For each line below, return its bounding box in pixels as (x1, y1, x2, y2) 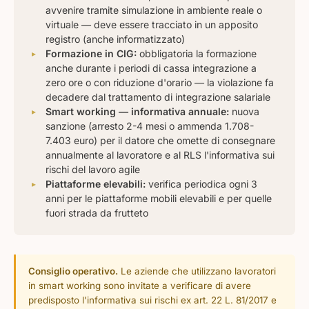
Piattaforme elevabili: (46, 178, 146, 190)
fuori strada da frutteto (46, 207, 148, 219)
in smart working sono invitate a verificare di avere (28, 280, 251, 291)
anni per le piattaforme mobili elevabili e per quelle (46, 192, 272, 204)
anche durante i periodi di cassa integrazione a (46, 62, 257, 74)
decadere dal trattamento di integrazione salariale (46, 91, 270, 103)
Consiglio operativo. (28, 266, 118, 277)
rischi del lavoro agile (46, 163, 140, 175)
